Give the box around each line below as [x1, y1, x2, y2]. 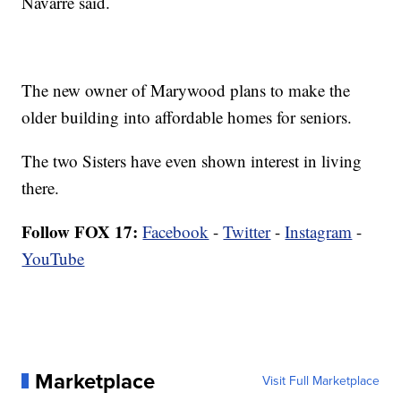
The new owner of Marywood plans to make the [21, 78, 351, 101]
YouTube [21, 246, 85, 269]
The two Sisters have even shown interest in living [21, 149, 363, 172]
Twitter [223, 219, 271, 243]
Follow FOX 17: [21, 218, 139, 243]
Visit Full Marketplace [261, 371, 380, 390]
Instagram [285, 219, 353, 243]
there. [21, 175, 60, 199]
